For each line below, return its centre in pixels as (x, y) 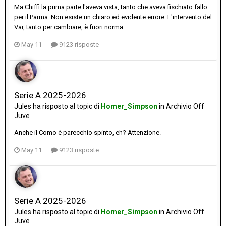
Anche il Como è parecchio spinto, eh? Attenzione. (88, 133)
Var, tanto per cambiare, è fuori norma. (69, 27)
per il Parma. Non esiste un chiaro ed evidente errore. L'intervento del (113, 17)
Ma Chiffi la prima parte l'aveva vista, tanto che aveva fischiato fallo (111, 7)
